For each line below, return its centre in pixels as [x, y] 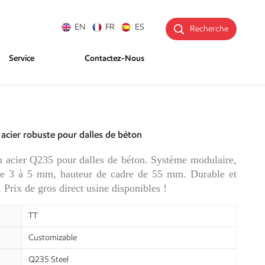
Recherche [209, 29]
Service [22, 58]
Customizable [53, 237]
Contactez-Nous [114, 58]
